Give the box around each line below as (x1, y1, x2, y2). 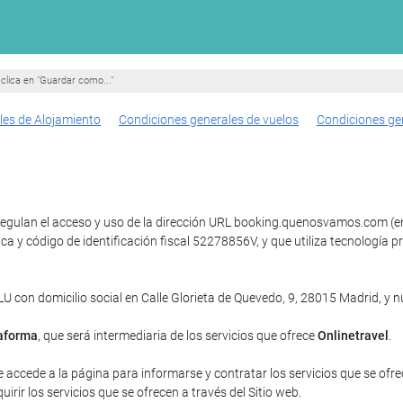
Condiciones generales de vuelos (119, 112, 299, 127)
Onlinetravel (318, 328, 389, 343)
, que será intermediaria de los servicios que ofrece (38, 328, 318, 343)
